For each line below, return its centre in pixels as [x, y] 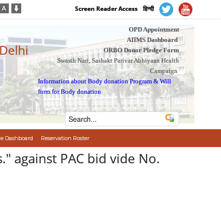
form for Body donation [70, 92]
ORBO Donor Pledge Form [141, 50]
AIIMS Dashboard [152, 40]
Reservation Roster [65, 138]
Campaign [164, 71]
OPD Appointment [154, 29]
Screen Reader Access [107, 9]
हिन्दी [149, 9]
